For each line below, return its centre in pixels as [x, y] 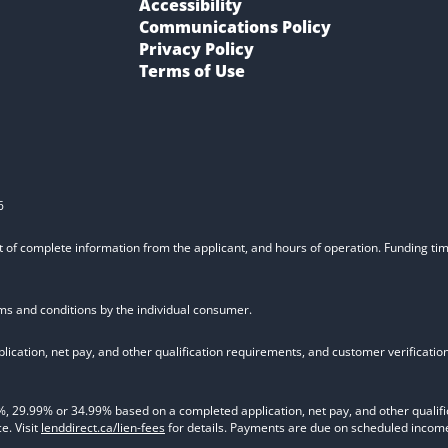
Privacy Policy [196, 49]
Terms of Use [192, 71]
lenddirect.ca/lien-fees [103, 427]
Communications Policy [235, 27]
